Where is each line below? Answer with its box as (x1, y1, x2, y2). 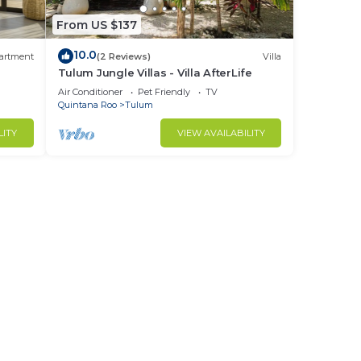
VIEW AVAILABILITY (176, 127, 265, 139)
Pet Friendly (137, 86, 190, 98)
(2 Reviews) (96, 50, 151, 62)
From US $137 (56, 17, 137, 32)
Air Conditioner (57, 86, 122, 98)
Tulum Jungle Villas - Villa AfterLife (57, 66, 252, 79)
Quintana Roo (57, 99, 117, 110)
